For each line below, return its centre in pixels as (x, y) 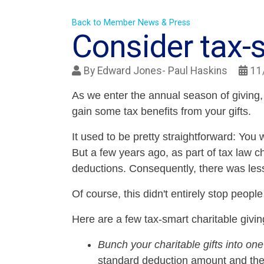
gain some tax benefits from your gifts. (161, 112)
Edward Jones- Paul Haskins (162, 71)
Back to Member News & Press (131, 23)
